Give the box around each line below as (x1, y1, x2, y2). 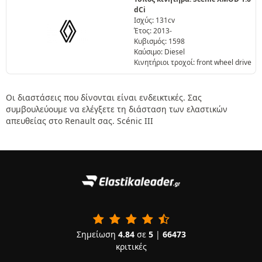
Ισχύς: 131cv (134, 15, 175, 25)
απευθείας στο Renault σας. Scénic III (6, 115, 153, 126)
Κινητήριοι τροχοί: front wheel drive (134, 57, 251, 67)
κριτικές (115, 240, 147, 252)
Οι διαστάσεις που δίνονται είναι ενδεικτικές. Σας (6, 92, 202, 103)
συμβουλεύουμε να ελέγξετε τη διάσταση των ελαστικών (6, 104, 227, 115)
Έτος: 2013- (134, 26, 172, 36)
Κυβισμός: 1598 (134, 36, 185, 46)
